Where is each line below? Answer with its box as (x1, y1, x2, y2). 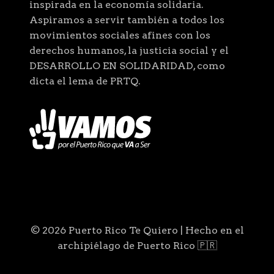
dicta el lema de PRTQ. (29, 75, 141, 87)
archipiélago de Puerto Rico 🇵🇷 (57, 240, 217, 252)
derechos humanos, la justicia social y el (29, 45, 229, 57)
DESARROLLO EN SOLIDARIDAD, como (29, 60, 225, 72)
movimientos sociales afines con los (29, 29, 210, 42)
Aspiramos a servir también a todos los (29, 14, 224, 26)
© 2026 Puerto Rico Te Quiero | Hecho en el (30, 224, 244, 237)
